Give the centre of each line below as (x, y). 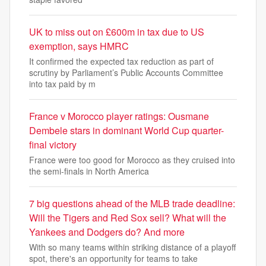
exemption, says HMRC (79, 46)
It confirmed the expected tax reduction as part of (121, 61)
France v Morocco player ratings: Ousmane (119, 116)
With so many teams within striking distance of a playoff (132, 247)
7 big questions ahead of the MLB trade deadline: (132, 204)
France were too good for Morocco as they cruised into (132, 160)
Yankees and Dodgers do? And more (107, 232)
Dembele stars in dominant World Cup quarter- (126, 131)
